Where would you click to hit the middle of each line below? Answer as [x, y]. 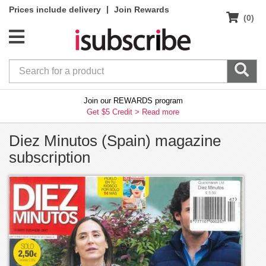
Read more [161, 112]
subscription [50, 157]
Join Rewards [142, 9]
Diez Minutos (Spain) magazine [115, 140]
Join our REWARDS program [133, 100]
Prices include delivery [55, 9]
